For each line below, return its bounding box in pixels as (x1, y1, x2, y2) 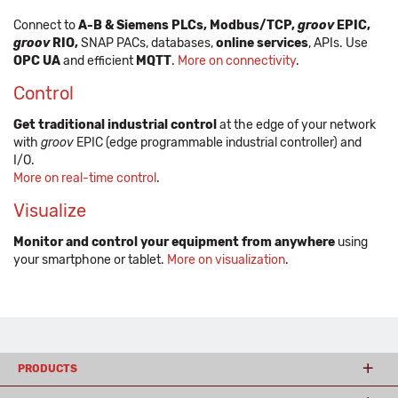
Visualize (13, 199, 86, 221)
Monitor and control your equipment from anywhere (13, 234, 335, 250)
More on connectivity (178, 52, 296, 68)
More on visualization (167, 251, 285, 267)
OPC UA (13, 52, 60, 68)
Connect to (13, 17, 78, 33)
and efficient (60, 52, 136, 68)
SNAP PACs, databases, (81, 35, 216, 51)
